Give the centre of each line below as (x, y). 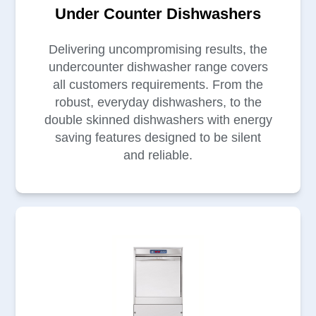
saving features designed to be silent (158, 138)
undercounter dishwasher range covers (158, 67)
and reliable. (158, 156)
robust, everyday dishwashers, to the (158, 103)
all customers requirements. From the (158, 85)
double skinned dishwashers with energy (158, 120)
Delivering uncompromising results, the (158, 50)
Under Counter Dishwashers (158, 14)
